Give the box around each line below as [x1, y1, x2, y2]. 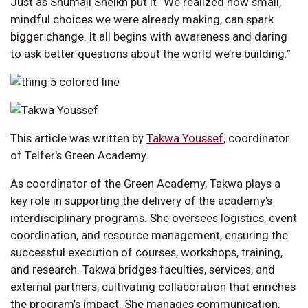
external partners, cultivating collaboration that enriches [10, 279, 296, 294]
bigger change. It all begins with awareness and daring [10, 29, 287, 43]
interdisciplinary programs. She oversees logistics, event [10, 210, 297, 225]
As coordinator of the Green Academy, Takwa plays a [10, 176, 280, 190]
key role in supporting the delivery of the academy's [10, 193, 272, 208]
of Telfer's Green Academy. [10, 148, 148, 162]
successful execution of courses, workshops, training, [10, 245, 283, 259]
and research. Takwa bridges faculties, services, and [10, 262, 275, 276]
